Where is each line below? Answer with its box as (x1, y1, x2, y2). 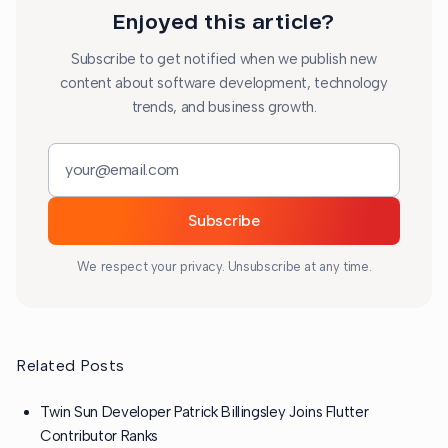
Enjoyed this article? (113, 9, 335, 33)
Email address (47, 194, 143, 214)
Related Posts (16, 355, 125, 375)
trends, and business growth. (131, 97, 317, 116)
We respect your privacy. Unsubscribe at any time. (76, 258, 372, 274)
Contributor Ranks (40, 426, 158, 445)
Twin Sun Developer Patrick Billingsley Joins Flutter (40, 402, 369, 421)
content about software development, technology (60, 73, 388, 92)
